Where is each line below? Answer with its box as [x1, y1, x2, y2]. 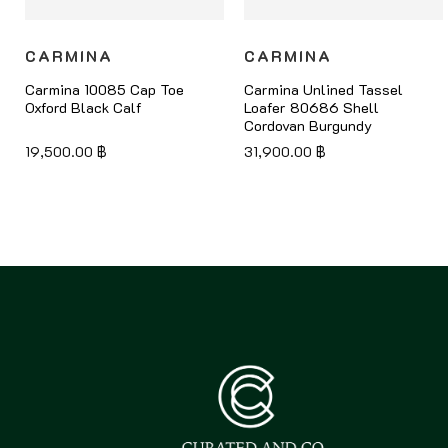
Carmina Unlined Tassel [243, 79, 403, 99]
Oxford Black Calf [24, 97, 142, 117]
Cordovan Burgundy [243, 115, 372, 135]
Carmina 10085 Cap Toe [24, 79, 184, 99]
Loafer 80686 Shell [243, 97, 379, 117]
